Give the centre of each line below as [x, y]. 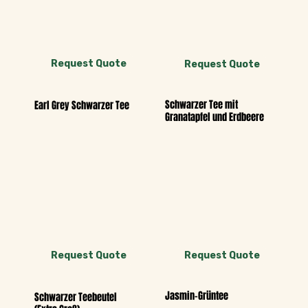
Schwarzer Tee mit [201, 104]
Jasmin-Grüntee [196, 296]
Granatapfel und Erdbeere [214, 117]
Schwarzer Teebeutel [76, 297]
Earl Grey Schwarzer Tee [82, 106]
